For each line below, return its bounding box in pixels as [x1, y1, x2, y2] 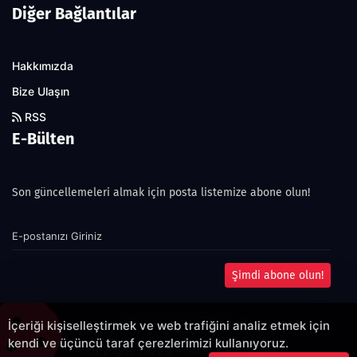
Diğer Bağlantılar [12, 4, 136, 24]
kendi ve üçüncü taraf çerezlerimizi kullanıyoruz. [8, 336, 288, 351]
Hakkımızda [12, 60, 73, 73]
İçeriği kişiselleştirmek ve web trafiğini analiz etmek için [8, 319, 330, 333]
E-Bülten [12, 129, 75, 149]
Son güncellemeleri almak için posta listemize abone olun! [12, 186, 310, 200]
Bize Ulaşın [12, 85, 69, 99]
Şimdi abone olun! [232, 269, 324, 283]
